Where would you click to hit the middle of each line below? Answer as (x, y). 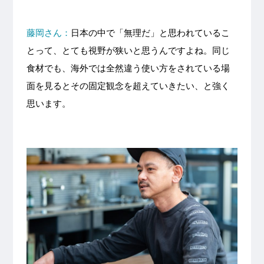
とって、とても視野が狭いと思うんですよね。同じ (128, 51)
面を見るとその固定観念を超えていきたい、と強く (128, 86)
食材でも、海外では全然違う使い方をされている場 (128, 68)
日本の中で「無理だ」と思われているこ (150, 33)
